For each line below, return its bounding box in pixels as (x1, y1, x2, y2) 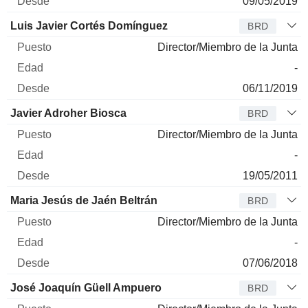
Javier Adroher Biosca (10, 107, 126, 119)
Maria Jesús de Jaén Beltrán (10, 194, 157, 206)
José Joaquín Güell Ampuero (10, 281, 162, 294)
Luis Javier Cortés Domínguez (10, 19, 168, 32)
